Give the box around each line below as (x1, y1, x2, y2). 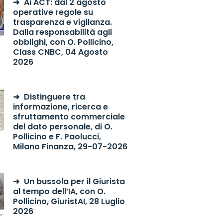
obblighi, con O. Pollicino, (12, 36, 113, 48)
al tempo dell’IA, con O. (12, 186, 106, 197)
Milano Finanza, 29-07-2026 (12, 141, 127, 152)
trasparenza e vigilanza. (12, 16, 112, 28)
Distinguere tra (23, 91, 85, 103)
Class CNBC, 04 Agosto (12, 46, 108, 58)
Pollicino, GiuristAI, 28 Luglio (12, 196, 125, 207)
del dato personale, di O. (12, 121, 112, 132)
